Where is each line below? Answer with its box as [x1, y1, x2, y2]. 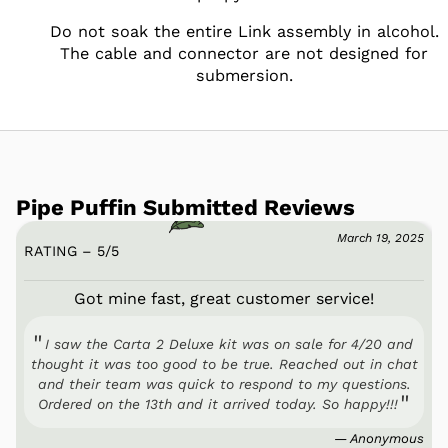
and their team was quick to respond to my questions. [37, 375, 411, 392]
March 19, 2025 [337, 230, 424, 245]
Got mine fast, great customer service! [74, 288, 374, 308]
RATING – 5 [24, 242, 105, 259]
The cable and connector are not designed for [60, 43, 428, 63]
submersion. [195, 65, 293, 85]
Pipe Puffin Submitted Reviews [16, 194, 355, 220]
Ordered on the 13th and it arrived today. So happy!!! [38, 395, 398, 412]
